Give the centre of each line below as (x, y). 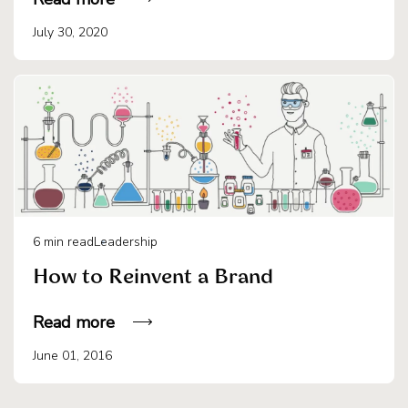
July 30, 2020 (70, 32)
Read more (74, 322)
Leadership (126, 241)
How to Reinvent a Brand (153, 278)
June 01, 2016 (72, 355)
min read (69, 241)
